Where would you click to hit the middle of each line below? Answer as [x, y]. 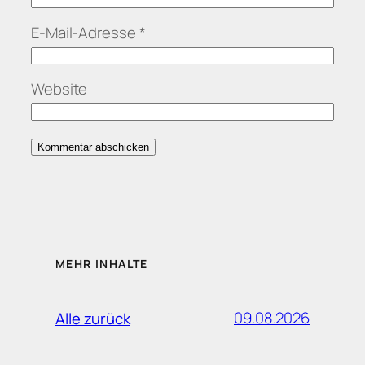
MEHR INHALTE [102, 263]
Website [59, 89]
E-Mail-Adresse [85, 33]
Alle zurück [93, 318]
